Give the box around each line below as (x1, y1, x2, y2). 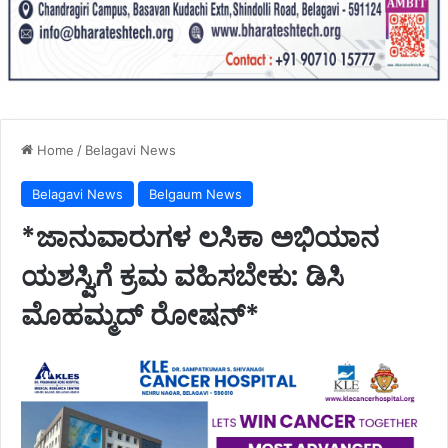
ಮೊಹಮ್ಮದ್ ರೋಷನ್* (21, 295, 260, 335)
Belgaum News (149, 185, 242, 202)
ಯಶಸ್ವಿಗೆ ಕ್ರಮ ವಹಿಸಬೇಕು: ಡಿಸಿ (21, 256, 344, 296)
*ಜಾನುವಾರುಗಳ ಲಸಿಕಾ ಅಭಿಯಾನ (21, 217, 379, 257)
